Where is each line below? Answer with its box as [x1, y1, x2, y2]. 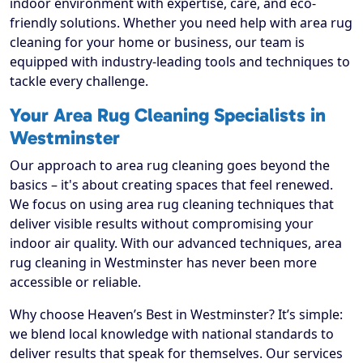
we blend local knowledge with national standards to [10, 325, 334, 344]
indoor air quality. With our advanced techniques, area [10, 234, 342, 253]
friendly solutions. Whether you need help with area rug [10, 14, 352, 32]
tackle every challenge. [10, 72, 148, 91]
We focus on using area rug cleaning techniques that [10, 195, 334, 214]
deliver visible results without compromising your [10, 215, 314, 233]
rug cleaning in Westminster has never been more [10, 254, 317, 272]
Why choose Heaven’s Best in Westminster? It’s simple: [10, 305, 343, 324]
